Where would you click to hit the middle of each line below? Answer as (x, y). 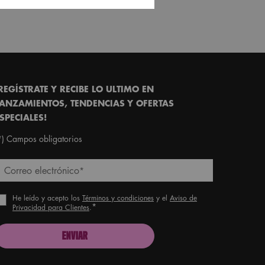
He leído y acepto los (47, 198)
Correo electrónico (42, 170)
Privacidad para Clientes (51, 207)
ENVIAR (75, 237)
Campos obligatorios (43, 138)
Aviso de (183, 198)
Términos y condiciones (118, 198)
